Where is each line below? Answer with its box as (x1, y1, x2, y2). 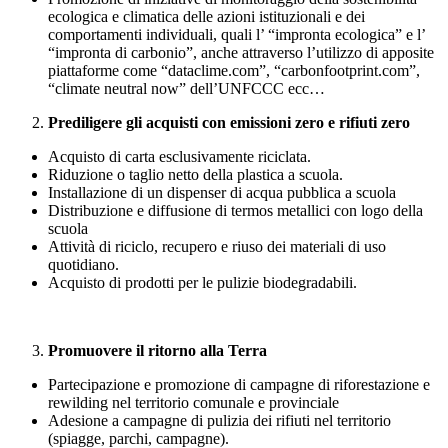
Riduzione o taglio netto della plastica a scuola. (48, 166, 347, 184)
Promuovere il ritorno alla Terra (48, 342, 267, 360)
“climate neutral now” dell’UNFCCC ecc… (48, 80, 325, 98)
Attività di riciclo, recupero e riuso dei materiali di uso (48, 238, 386, 256)
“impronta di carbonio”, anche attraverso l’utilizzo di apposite (48, 44, 434, 62)
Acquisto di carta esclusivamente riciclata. (48, 148, 315, 166)
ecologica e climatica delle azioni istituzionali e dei (48, 8, 365, 26)
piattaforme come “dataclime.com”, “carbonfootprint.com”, (48, 62, 420, 80)
